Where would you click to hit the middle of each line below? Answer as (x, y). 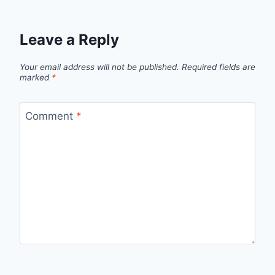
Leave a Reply (69, 40)
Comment (50, 116)
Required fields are (219, 67)
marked (36, 77)
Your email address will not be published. (99, 67)
